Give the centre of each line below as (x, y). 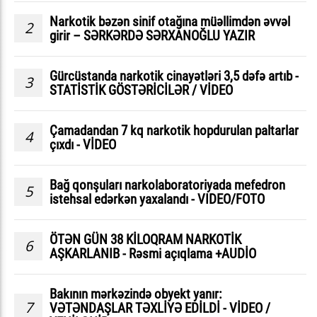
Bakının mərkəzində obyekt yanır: (136, 294)
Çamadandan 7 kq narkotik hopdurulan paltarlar (174, 130)
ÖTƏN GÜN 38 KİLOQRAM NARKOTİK (145, 239)
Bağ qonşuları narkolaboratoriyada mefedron (167, 185)
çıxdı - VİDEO (83, 144)
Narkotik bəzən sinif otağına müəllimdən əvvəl (170, 21)
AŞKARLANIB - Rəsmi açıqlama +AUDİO (153, 253)
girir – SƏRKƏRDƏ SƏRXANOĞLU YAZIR (152, 35)
